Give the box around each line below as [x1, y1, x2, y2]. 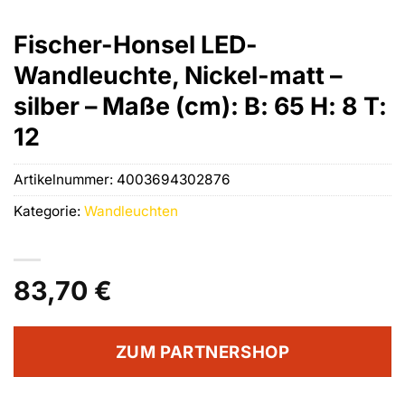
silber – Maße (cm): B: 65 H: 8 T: [14, 90, 387, 120]
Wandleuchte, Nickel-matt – [14, 60, 342, 89]
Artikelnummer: [14, 171, 117, 189]
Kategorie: [14, 202, 84, 221]
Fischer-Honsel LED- [14, 29, 258, 59]
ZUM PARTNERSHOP [115, 341, 290, 362]
